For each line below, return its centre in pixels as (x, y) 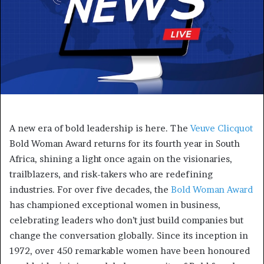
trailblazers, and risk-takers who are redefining (111, 174)
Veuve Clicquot (222, 128)
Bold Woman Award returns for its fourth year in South (125, 144)
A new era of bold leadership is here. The (100, 128)
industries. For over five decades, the (90, 190)
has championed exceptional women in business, (115, 205)
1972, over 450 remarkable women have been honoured (130, 251)
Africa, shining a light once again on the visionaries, (121, 159)
